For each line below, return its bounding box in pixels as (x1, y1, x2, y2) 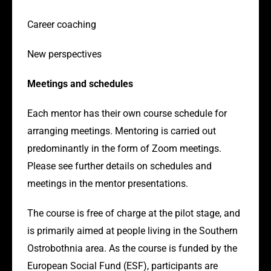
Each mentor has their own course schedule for (27, 108, 227, 120)
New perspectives (27, 48, 104, 60)
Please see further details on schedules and (27, 160, 212, 172)
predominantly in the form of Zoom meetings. (27, 143, 221, 155)
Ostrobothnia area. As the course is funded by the (27, 243, 237, 255)
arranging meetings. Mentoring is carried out (27, 125, 216, 137)
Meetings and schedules (27, 78, 133, 90)
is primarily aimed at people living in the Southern (27, 225, 238, 237)
